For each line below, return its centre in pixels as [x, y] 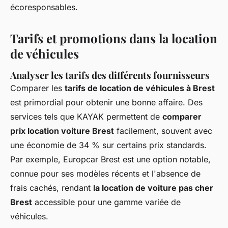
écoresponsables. [44, 7]
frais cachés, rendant [52, 188]
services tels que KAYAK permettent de [86, 116]
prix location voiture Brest [62, 131]
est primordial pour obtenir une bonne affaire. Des [106, 102]
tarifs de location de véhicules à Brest [140, 88]
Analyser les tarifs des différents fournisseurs [110, 75]
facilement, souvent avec [163, 131]
